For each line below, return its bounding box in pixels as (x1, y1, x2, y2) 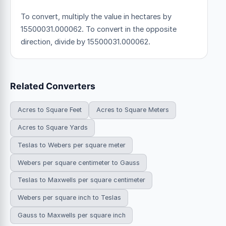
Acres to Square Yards (17, 124, 88, 132)
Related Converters (10, 80, 95, 91)
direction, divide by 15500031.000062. (21, 37, 150, 46)
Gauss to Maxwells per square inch (17, 211, 126, 219)
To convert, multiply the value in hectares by (21, 12, 172, 21)
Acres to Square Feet (17, 106, 82, 114)
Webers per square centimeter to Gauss (17, 158, 140, 166)
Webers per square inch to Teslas (17, 194, 121, 202)
